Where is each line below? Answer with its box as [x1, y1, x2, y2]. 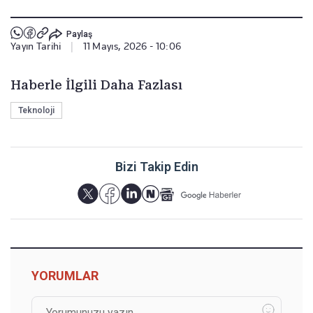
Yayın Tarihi [10, 41, 61, 52]
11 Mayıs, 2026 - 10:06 [82, 41, 182, 52]
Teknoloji [18, 105, 54, 116]
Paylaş [66, 29, 92, 39]
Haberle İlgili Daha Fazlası [10, 78, 182, 93]
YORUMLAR [31, 268, 99, 284]
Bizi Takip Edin [115, 159, 198, 175]
